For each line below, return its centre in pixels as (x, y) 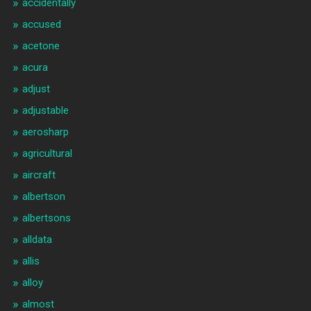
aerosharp (45, 132)
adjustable (45, 111)
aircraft (39, 175)
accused (41, 25)
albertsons (46, 218)
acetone (41, 46)
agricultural (47, 154)
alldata (37, 240)
